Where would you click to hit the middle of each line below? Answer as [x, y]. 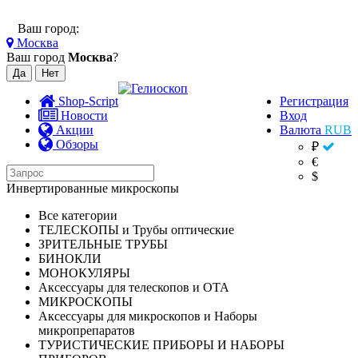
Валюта [302, 130]
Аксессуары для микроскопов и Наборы [148, 316]
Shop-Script [87, 101]
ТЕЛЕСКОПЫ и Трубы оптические [136, 230]
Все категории [78, 215]
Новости [83, 115]
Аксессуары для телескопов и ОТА [134, 287]
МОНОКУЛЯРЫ [84, 273]
